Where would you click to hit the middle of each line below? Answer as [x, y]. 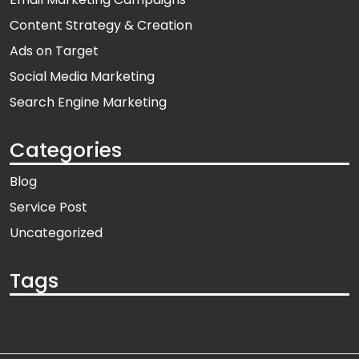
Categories [66, 151]
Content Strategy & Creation [101, 26]
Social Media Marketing [82, 77]
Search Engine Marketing [88, 103]
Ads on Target [54, 51]
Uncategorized [56, 233]
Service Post [48, 208]
